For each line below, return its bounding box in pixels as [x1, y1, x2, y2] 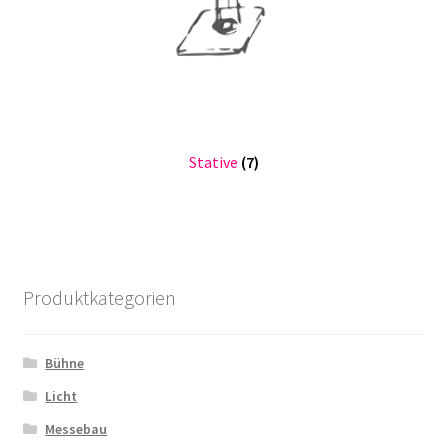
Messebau [45, 420, 108, 439]
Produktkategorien [22, 284, 176, 310]
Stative [189, 152, 241, 173]
